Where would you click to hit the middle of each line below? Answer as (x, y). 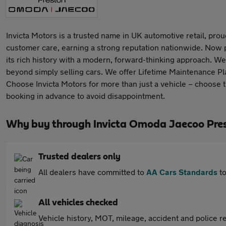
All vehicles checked (78, 203)
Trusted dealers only (79, 157)
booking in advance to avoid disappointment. (86, 96)
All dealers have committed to (92, 172)
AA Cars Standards (182, 172)
